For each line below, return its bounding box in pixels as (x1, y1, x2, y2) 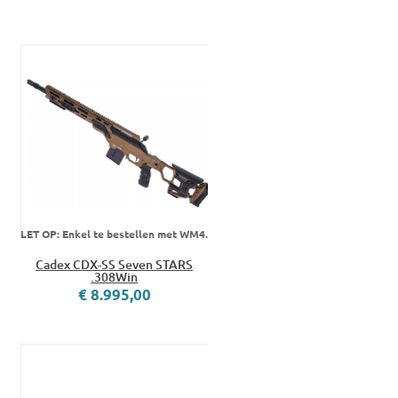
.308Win (91, 268, 138, 286)
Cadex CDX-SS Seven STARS (36, 256, 193, 274)
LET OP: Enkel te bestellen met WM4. (20, 227, 208, 242)
